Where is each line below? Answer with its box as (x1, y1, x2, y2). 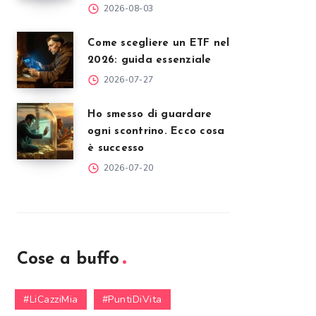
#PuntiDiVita (102, 293, 162, 306)
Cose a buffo (17, 251, 119, 268)
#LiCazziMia (23, 293, 78, 306)
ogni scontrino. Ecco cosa (87, 126, 225, 137)
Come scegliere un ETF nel (87, 38, 230, 49)
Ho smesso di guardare (87, 109, 212, 120)
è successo (87, 143, 145, 154)
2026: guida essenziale (87, 55, 212, 66)
